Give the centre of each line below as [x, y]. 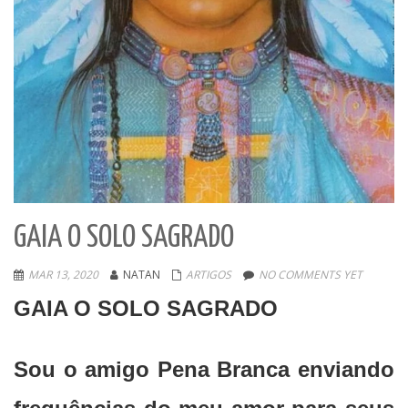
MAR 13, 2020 [63, 275]
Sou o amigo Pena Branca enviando [204, 370]
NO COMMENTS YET [311, 275]
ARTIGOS [209, 275]
